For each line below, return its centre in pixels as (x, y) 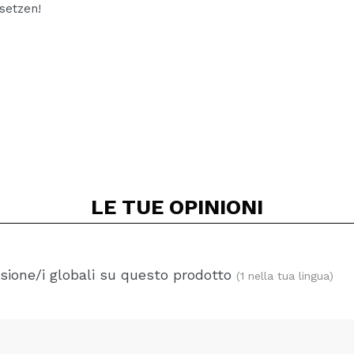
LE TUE (130, 207)
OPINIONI (216, 207)
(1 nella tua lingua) (285, 276)
